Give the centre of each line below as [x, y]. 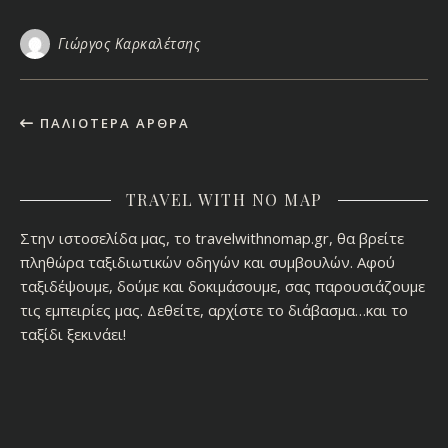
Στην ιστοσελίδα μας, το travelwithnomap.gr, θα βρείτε [212, 238]
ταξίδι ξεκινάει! [73, 334]
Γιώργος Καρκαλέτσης [128, 44]
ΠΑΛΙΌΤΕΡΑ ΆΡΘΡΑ [112, 123]
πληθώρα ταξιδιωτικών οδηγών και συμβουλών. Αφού [207, 262]
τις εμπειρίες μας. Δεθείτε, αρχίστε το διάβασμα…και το [214, 310]
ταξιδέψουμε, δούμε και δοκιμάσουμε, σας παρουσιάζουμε [222, 286]
